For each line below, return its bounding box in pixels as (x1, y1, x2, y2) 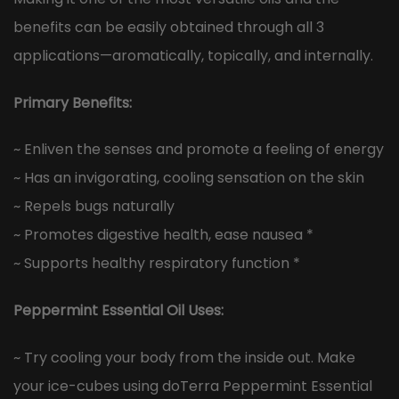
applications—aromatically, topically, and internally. (13, 45, 373, 66)
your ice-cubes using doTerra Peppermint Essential (13, 376, 372, 397)
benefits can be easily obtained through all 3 (13, 16, 324, 37)
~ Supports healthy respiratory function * (13, 253, 300, 274)
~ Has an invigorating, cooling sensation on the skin (13, 167, 364, 189)
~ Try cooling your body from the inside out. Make (13, 347, 355, 369)
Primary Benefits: (13, 92, 132, 113)
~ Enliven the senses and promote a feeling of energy (13, 139, 384, 160)
